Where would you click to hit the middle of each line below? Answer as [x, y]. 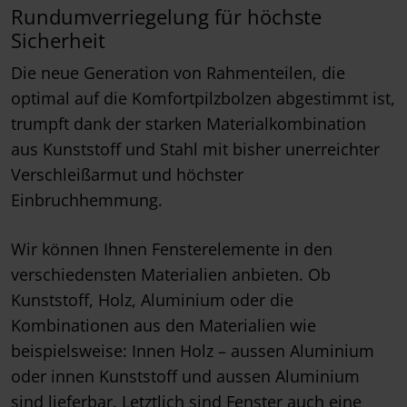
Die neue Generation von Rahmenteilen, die [178, 72]
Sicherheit [58, 40]
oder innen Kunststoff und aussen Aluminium [185, 376]
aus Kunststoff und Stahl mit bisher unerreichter [195, 149]
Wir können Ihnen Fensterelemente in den [172, 248]
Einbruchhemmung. [87, 199]
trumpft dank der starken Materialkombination [189, 123]
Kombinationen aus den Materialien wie [164, 325]
